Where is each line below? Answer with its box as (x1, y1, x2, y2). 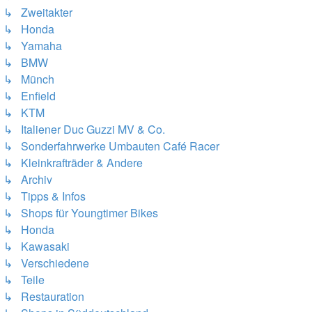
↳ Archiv (3, 171, 52, 187)
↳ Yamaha (3, 38, 62, 54)
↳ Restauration (3, 288, 84, 304)
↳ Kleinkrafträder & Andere (3, 155, 143, 171)
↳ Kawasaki (3, 238, 70, 254)
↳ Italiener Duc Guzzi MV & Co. (3, 121, 165, 137)
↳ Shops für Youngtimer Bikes (3, 205, 158, 221)
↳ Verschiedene (3, 255, 89, 271)
